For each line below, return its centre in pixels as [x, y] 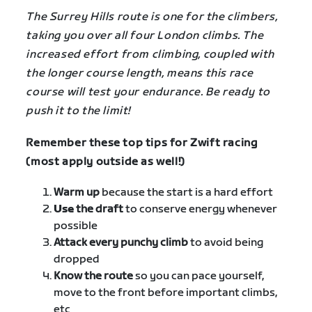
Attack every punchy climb [121, 243]
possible [76, 226]
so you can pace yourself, [199, 276]
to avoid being [226, 243]
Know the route [94, 276]
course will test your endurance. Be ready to [148, 93]
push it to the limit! [78, 111]
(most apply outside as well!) [106, 162]
